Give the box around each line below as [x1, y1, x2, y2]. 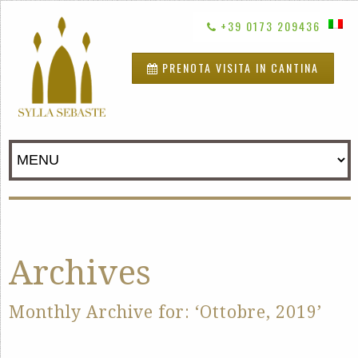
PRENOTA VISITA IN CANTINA [161, 59, 319, 77]
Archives [9, 253, 151, 293]
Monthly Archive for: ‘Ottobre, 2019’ [9, 302, 322, 323]
